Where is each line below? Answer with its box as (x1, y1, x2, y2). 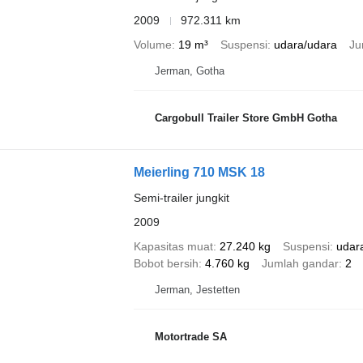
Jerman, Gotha (154, 65, 224, 78)
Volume (133, 38, 172, 52)
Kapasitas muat (133, 240, 213, 254)
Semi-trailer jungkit (133, 191, 229, 205)
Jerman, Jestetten (154, 284, 240, 297)
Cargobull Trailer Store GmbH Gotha (154, 111, 337, 124)
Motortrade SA (154, 330, 227, 343)
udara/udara (273, 38, 337, 52)
